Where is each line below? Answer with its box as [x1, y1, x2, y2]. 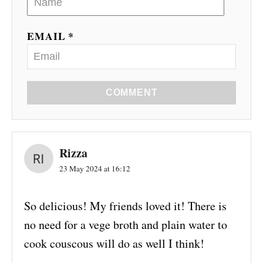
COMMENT [105, 87, 158, 98]
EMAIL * [27, 28, 75, 44]
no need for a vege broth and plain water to [24, 217, 227, 233]
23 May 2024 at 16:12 [59, 163, 130, 174]
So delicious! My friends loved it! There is [24, 198, 227, 214]
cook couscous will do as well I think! [24, 235, 204, 252]
